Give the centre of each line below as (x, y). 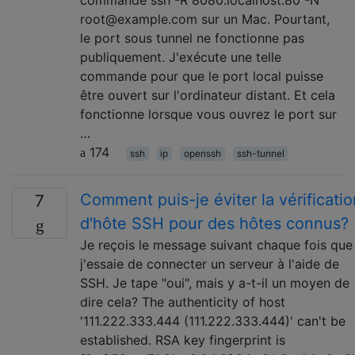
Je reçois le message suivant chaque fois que (216, 245)
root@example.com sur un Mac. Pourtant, (205, 19)
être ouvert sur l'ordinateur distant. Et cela (208, 95)
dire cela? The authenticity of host (183, 302)
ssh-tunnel (260, 153)
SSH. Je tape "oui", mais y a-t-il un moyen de (215, 283)
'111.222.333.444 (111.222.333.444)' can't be (213, 321)
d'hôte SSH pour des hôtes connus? (214, 223)
